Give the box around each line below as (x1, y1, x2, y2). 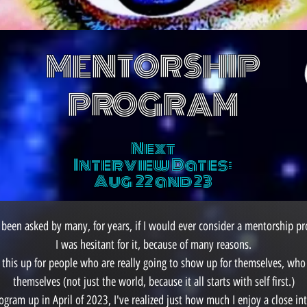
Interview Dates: (73, 153, 232, 177)
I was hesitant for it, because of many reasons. (56, 237, 251, 252)
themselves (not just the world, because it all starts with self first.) (12, 274, 295, 289)
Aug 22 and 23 (93, 170, 212, 193)
